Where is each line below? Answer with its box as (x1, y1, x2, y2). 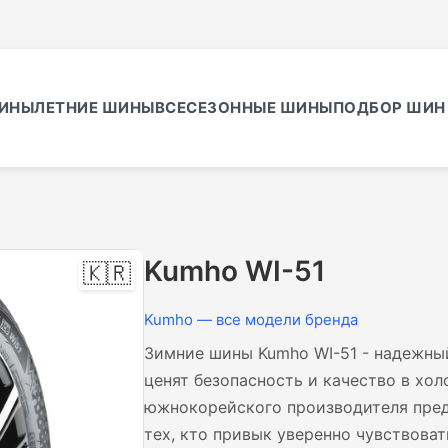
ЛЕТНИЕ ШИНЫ (34, 98, 155, 117)
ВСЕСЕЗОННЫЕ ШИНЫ (154, 98, 333, 117)
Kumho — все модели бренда (144, 310, 358, 329)
